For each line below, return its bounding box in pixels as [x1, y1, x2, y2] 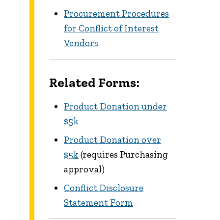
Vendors [64, 37, 98, 49]
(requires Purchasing [79, 148, 168, 160]
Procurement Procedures [64, 8, 169, 20]
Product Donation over [64, 134, 161, 145]
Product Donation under [64, 100, 167, 112]
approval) [64, 163, 105, 175]
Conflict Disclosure [64, 182, 143, 193]
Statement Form [64, 196, 133, 208]
